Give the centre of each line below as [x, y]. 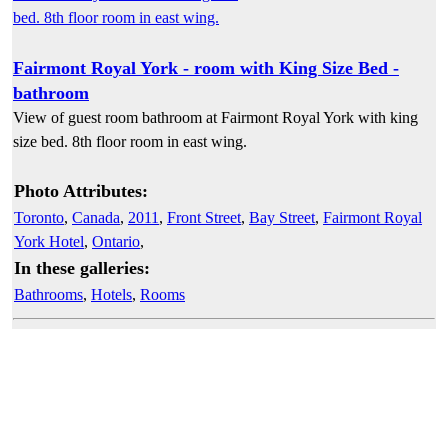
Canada [96, 217]
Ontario [116, 241]
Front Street [204, 217]
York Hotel [49, 241]
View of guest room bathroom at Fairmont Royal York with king [215, 117]
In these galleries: [82, 267]
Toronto [39, 217]
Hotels [111, 294]
